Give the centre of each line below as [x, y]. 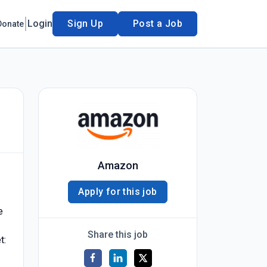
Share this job [118, 235]
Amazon [118, 165]
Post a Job [158, 24]
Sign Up [85, 24]
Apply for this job [118, 192]
